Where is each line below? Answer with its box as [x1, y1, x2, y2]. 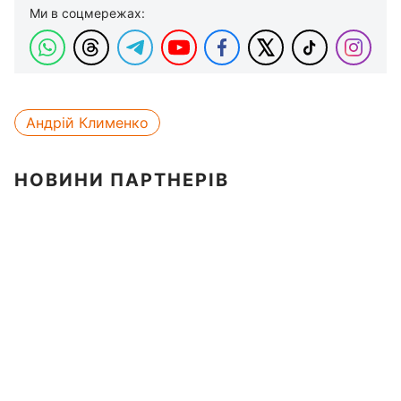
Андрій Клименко [26, 114, 149, 132]
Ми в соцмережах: [30, 5, 145, 21]
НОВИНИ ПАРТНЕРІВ [14, 169, 229, 191]
